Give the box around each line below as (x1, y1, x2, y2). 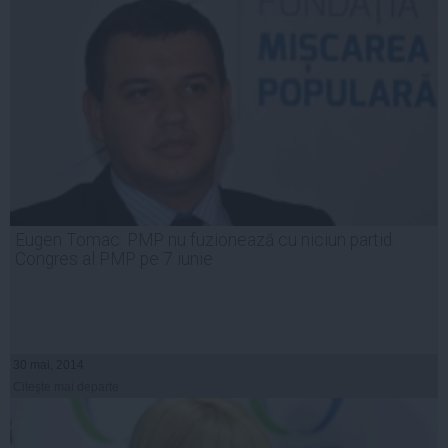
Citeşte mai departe (13, 380, 119, 395)
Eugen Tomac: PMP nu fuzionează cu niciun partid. (15, 230, 395, 251)
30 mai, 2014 (13, 358, 84, 373)
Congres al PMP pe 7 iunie (15, 249, 213, 270)
